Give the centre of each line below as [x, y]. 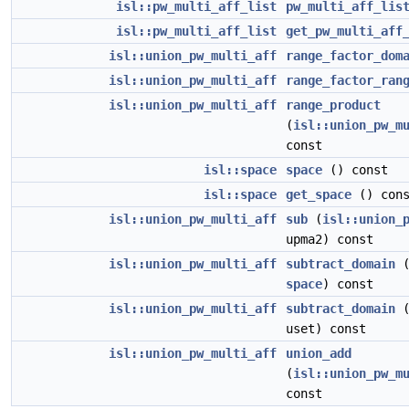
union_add [319, 353]
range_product [333, 105]
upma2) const [330, 239]
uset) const [326, 329]
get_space [319, 194]
